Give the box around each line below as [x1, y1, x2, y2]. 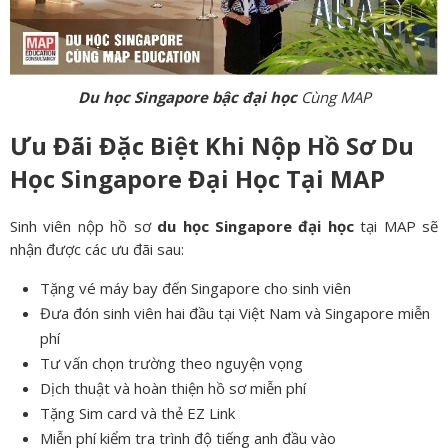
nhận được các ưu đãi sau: [10, 238, 184, 259]
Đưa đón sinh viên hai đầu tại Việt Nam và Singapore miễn [40, 302, 430, 323]
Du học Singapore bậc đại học [77, 86, 297, 107]
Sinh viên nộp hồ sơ [10, 215, 158, 236]
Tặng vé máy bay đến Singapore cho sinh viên [40, 277, 351, 298]
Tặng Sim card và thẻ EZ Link [40, 402, 235, 423]
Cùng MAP [296, 86, 371, 107]
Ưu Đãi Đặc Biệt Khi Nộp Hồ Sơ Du [10, 128, 414, 162]
